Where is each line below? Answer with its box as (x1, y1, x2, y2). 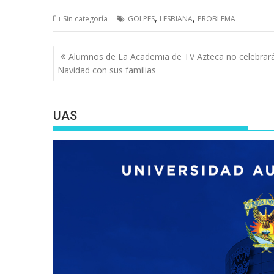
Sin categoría (63, 13, 108, 24)
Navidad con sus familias (57, 64, 156, 76)
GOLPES (128, 13, 155, 24)
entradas (53, 76, 111, 94)
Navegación (53, 44, 131, 62)
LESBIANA (160, 13, 193, 24)
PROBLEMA (198, 13, 235, 24)
